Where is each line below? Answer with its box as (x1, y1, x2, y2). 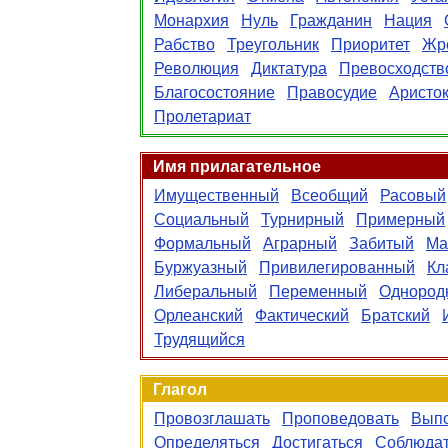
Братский (361, 307, 430, 324)
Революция (154, 60, 239, 77)
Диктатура (251, 60, 327, 77)
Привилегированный (259, 259, 415, 276)
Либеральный (154, 283, 257, 300)
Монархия (154, 12, 229, 29)
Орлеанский (154, 307, 243, 324)
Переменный (269, 283, 367, 300)
